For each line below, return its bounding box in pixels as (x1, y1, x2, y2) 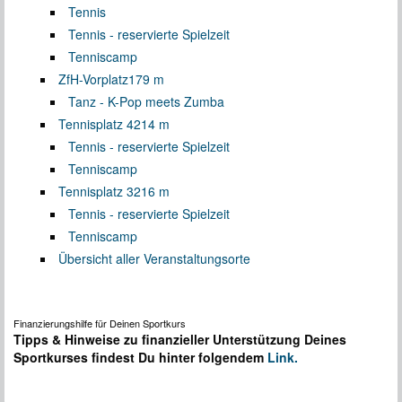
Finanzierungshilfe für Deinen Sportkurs (13, 315, 186, 330)
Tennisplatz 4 (58, 114, 134, 133)
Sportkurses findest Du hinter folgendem (13, 347, 267, 366)
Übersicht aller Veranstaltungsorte (58, 249, 250, 267)
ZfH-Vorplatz (58, 69, 128, 88)
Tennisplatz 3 (58, 181, 134, 200)
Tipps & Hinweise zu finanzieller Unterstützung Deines (13, 329, 346, 348)
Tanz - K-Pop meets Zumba (68, 92, 224, 110)
